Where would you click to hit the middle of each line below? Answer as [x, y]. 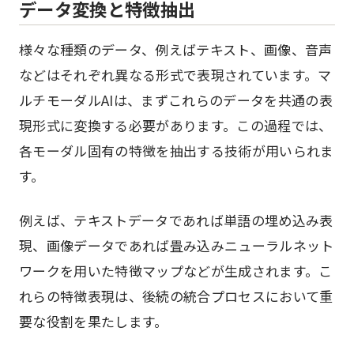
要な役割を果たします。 [94, 321]
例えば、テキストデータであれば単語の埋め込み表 [176, 220]
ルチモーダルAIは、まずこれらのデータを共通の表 [176, 100]
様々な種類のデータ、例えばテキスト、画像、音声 [176, 49]
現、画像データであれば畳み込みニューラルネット [177, 245]
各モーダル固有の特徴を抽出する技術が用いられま [177, 151]
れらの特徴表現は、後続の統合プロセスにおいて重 [176, 296]
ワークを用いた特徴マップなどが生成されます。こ [176, 271]
